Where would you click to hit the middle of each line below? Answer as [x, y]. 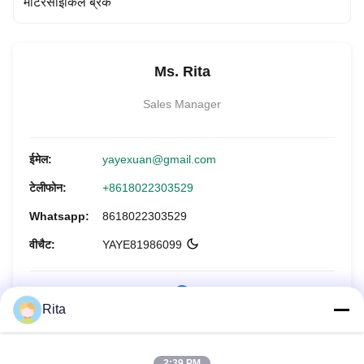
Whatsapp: [59, 216]
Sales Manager [182, 104]
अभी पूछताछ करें [182, 340]
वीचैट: [42, 245]
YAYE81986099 [142, 245]
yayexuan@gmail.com [159, 159]
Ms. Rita [182, 71]
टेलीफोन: [48, 188]
